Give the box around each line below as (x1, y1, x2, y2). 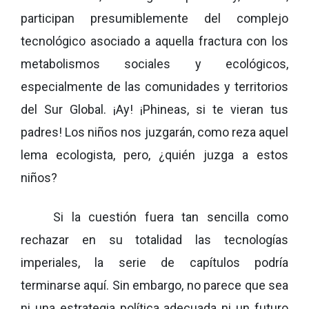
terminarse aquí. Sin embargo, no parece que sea (21, 277, 288, 292)
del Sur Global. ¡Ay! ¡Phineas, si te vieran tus (21, 101, 288, 117)
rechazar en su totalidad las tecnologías (21, 232, 288, 247)
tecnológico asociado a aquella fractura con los (21, 33, 288, 48)
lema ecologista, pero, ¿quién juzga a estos (21, 147, 288, 162)
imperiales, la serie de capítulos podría (21, 255, 288, 270)
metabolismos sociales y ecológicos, (21, 56, 288, 71)
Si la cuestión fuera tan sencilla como (53, 209, 288, 224)
